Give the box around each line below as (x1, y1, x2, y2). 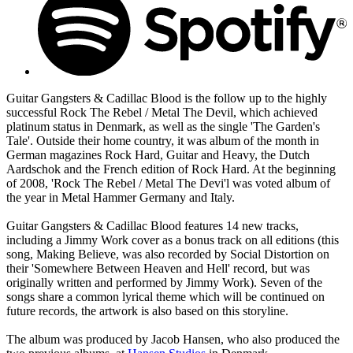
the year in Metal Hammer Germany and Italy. (6, 190, 235, 204)
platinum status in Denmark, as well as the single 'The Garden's (6, 119, 320, 133)
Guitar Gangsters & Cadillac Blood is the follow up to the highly (6, 91, 327, 105)
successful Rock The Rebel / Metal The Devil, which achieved (6, 105, 318, 119)
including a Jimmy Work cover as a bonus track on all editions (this (6, 232, 339, 247)
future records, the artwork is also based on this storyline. (6, 303, 288, 318)
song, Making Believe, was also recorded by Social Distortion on (6, 247, 329, 261)
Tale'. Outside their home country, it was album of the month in (6, 133, 319, 147)
